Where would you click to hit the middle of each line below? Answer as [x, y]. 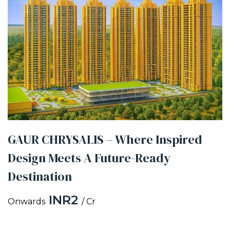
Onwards [26, 202]
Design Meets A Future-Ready [89, 158]
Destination [40, 177]
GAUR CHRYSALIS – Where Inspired [105, 140]
